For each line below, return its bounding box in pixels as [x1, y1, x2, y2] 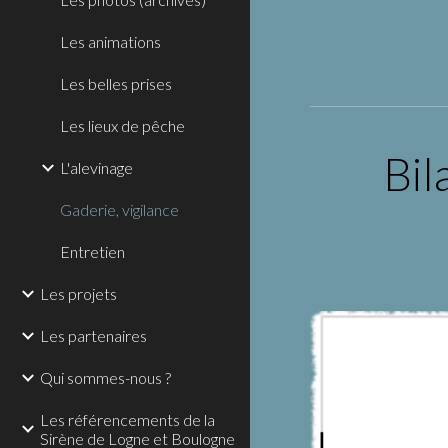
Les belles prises [60, 74, 172, 93]
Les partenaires [40, 326, 147, 345]
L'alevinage [60, 158, 133, 177]
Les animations [60, 32, 161, 51]
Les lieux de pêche [60, 116, 185, 135]
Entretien [60, 242, 125, 261]
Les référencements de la [40, 410, 215, 429]
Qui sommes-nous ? [40, 368, 171, 387]
